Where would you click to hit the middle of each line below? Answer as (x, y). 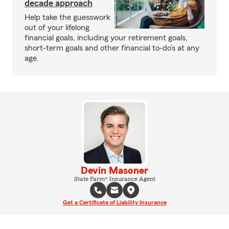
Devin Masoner (114, 171)
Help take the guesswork (67, 17)
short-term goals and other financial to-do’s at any (112, 48)
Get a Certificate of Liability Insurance (114, 202)
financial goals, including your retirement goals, (106, 38)
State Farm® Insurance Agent (114, 179)
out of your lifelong (57, 28)
